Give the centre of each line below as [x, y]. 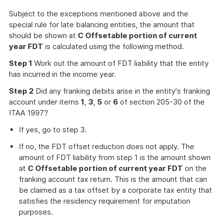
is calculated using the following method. [113, 46]
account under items [45, 102]
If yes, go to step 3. [53, 130]
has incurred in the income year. [62, 74]
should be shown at [43, 35]
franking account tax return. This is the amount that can [113, 179]
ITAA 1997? [28, 113]
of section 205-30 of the [161, 102]
